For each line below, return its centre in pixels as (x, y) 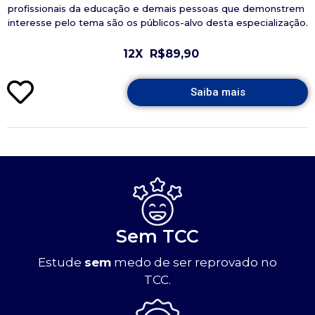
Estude (61, 262)
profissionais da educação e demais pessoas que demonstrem (157, 8)
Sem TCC (157, 236)
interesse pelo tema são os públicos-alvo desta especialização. (157, 22)
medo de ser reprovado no (194, 262)
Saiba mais (218, 92)
